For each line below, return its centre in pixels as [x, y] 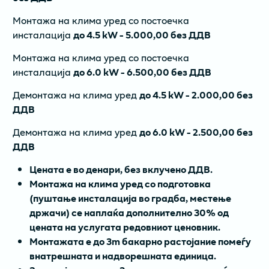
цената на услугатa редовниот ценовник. [125, 226]
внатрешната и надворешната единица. [123, 255]
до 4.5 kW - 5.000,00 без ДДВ [142, 34]
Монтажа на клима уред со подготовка [120, 183]
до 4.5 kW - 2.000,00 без [196, 94]
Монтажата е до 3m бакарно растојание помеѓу [140, 241]
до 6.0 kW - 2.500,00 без [196, 131]
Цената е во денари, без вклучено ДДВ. [121, 169]
